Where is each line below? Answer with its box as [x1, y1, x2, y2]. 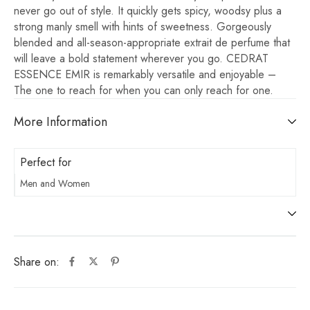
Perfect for [20, 154, 71, 171]
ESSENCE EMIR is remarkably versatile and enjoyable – [14, 66, 276, 83]
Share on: [14, 253, 60, 270]
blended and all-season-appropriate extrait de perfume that [14, 35, 290, 51]
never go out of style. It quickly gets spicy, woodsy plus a [14, 3, 282, 19]
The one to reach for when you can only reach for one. [14, 82, 273, 99]
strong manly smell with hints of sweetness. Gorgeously [14, 19, 271, 35]
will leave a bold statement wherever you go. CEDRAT [14, 51, 268, 67]
